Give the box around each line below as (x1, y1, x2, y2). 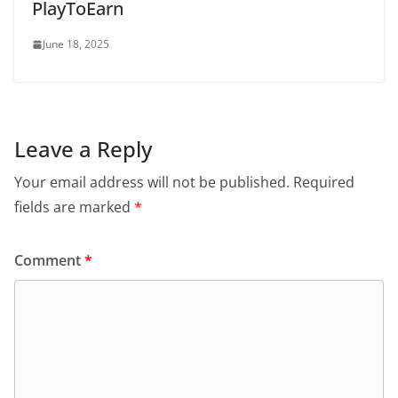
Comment (14, 251, 84, 270)
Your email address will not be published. (14, 172, 290, 192)
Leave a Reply (14, 134, 152, 163)
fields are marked (14, 197, 134, 217)
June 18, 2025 (43, 36, 109, 52)
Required (293, 172, 354, 192)
